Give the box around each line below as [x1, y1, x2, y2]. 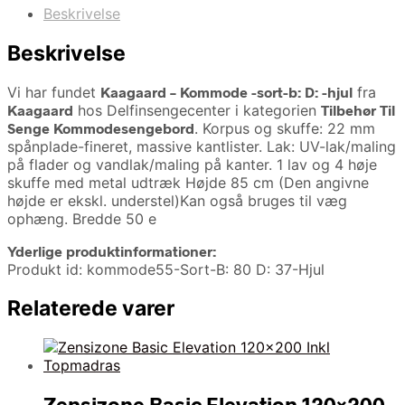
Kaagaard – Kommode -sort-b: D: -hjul [100, 82, 353, 100]
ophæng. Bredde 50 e [7, 209, 156, 228]
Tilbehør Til [321, 100, 395, 118]
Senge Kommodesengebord [7, 118, 194, 137]
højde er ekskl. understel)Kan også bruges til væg [7, 191, 347, 210]
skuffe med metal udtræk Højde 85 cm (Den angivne [7, 173, 369, 192]
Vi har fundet [7, 82, 100, 101]
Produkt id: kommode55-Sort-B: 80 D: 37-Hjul [7, 259, 325, 278]
